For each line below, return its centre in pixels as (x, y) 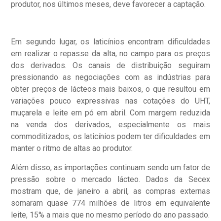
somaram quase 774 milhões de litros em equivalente (110, 203)
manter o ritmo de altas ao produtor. (72, 148)
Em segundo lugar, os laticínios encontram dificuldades (110, 42)
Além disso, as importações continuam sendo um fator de (110, 167)
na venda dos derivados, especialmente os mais (110, 125)
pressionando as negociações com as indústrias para (110, 77)
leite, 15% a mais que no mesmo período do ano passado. (110, 215)
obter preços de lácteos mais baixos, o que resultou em (110, 89)
